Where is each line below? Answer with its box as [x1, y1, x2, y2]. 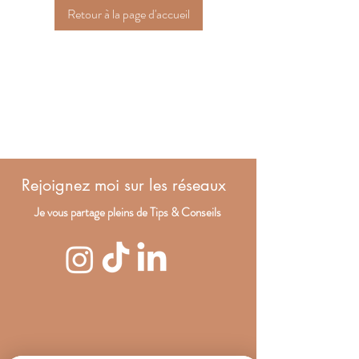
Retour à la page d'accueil [67, 5, 190, 23]
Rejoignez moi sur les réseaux [22, 175, 231, 196]
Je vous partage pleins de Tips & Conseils [34, 204, 221, 221]
